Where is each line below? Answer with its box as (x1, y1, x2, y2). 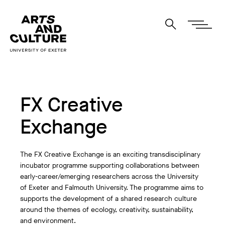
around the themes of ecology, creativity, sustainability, (20, 205, 193, 214)
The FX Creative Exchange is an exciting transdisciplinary (20, 150, 200, 159)
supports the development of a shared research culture (20, 194, 197, 203)
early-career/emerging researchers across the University (20, 172, 198, 181)
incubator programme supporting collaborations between (20, 161, 199, 170)
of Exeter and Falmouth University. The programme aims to (20, 183, 203, 192)
